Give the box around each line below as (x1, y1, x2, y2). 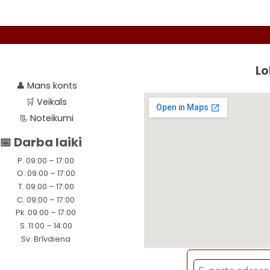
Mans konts (27, 80, 77, 92)
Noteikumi (30, 111, 74, 124)
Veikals (37, 96, 67, 108)
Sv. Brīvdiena (21, 233, 71, 244)
